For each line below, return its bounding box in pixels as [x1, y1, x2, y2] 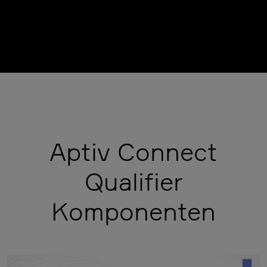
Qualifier [84, 166, 183, 197]
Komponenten [51, 196, 216, 226]
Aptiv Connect [49, 136, 218, 167]
